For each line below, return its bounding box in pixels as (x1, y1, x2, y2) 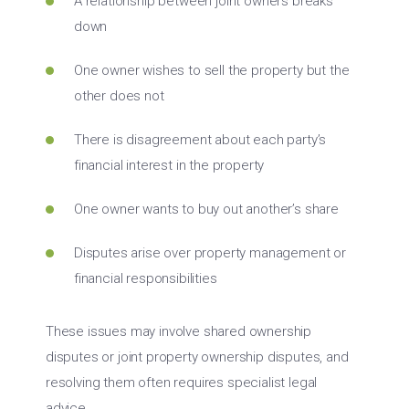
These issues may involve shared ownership (46, 322, 312, 340)
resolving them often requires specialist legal (46, 373, 318, 391)
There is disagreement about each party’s (74, 131, 327, 148)
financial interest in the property (74, 156, 265, 173)
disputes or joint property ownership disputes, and (46, 348, 349, 365)
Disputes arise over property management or (74, 244, 346, 261)
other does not (74, 87, 164, 104)
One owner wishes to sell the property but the (74, 61, 350, 79)
